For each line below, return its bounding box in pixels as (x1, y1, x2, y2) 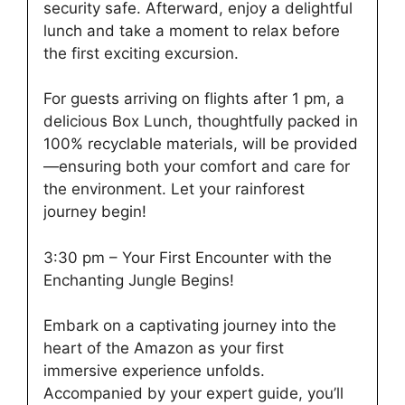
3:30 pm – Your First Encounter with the (43, 248, 332, 267)
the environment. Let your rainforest (43, 180, 305, 199)
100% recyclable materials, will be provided (43, 135, 358, 154)
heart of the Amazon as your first (43, 339, 284, 358)
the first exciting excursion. (43, 43, 239, 62)
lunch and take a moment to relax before (43, 21, 340, 40)
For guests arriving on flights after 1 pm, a (43, 89, 344, 108)
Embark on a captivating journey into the (43, 316, 336, 335)
